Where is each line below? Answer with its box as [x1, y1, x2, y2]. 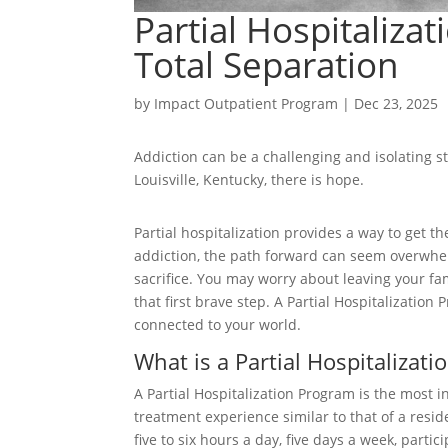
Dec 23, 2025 [354, 94, 439, 114]
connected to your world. [134, 314, 302, 334]
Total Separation [134, 41, 399, 89]
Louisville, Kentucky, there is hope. [134, 169, 365, 189]
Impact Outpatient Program [154, 94, 339, 114]
